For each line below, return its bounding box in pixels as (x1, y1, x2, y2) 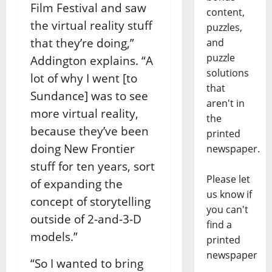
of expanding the (30, 175, 123, 191)
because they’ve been (30, 123, 149, 138)
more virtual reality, (30, 105, 138, 121)
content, (206, 5, 245, 19)
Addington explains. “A (30, 52, 153, 68)
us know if (206, 188, 252, 202)
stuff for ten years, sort (30, 158, 155, 174)
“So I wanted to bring (30, 255, 143, 271)
